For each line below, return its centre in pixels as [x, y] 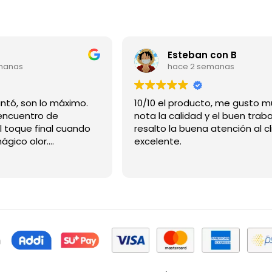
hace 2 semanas [201, 67]
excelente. [158, 141]
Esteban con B [202, 55]
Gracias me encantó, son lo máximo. [54, 103]
